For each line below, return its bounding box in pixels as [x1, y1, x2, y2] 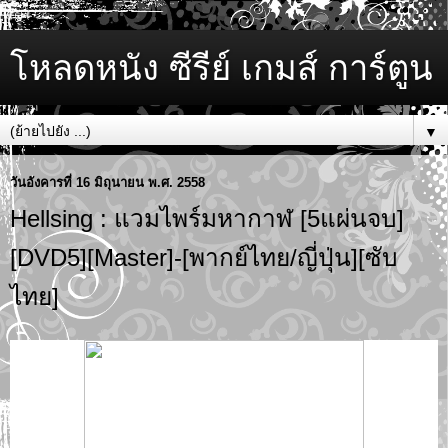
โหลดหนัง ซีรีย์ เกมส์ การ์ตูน [10, 49, 433, 87]
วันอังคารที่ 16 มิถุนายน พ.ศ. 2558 [10, 174, 205, 190]
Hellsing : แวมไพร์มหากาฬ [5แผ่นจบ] [10, 205, 404, 232]
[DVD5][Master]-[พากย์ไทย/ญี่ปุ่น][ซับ [10, 244, 398, 271]
